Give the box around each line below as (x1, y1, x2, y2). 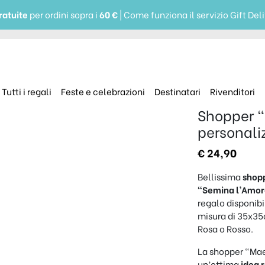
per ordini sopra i (28, 8, 99, 21)
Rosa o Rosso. (198, 222, 254, 235)
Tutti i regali (1, 85, 51, 98)
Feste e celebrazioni (60, 85, 145, 98)
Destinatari (154, 85, 201, 98)
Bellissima (198, 170, 243, 183)
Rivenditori (209, 85, 255, 98)
